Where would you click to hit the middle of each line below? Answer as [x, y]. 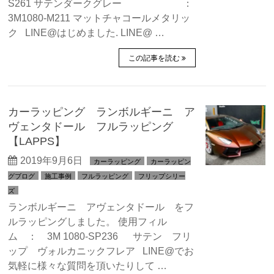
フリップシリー [162, 176]
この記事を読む [154, 58]
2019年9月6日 [52, 161]
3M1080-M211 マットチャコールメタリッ [99, 18]
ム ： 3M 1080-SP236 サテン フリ [100, 236]
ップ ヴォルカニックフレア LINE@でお [101, 251]
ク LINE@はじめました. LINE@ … [87, 33]
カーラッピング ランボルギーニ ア [102, 112]
